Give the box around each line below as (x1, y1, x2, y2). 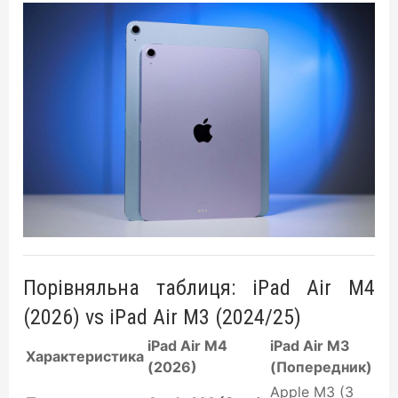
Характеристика (26, 347, 144, 365)
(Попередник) (270, 358, 372, 376)
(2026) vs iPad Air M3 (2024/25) (23, 305, 301, 330)
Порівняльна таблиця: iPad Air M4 (23, 275, 375, 300)
